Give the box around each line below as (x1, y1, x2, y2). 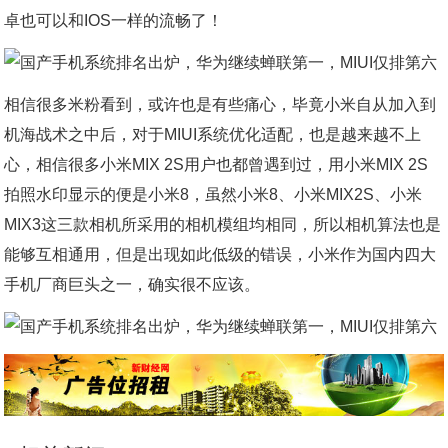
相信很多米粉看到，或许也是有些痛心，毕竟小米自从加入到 (4, 96, 437, 113)
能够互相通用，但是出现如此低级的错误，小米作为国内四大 (4, 246, 437, 263)
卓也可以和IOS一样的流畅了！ (4, 12, 224, 29)
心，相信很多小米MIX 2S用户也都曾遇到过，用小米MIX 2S (4, 156, 429, 173)
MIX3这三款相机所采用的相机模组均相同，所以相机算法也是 (4, 216, 442, 233)
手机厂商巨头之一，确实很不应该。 (4, 276, 261, 293)
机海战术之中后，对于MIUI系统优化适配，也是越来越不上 (4, 126, 422, 143)
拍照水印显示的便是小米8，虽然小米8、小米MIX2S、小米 (4, 186, 423, 203)
